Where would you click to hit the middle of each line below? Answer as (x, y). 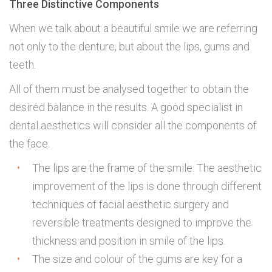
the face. (29, 144)
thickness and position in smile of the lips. (129, 241)
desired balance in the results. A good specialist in (126, 107)
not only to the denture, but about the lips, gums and (129, 47)
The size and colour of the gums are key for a (137, 259)
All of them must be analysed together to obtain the (129, 89)
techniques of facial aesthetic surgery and (131, 205)
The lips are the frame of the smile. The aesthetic (147, 168)
